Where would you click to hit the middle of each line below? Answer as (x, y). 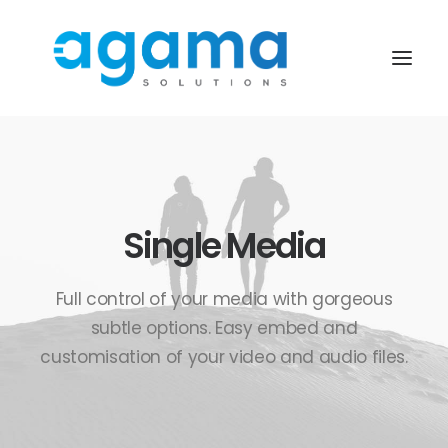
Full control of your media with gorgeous (224, 299)
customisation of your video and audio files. (224, 357)
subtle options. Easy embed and (224, 328)
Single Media (224, 245)
